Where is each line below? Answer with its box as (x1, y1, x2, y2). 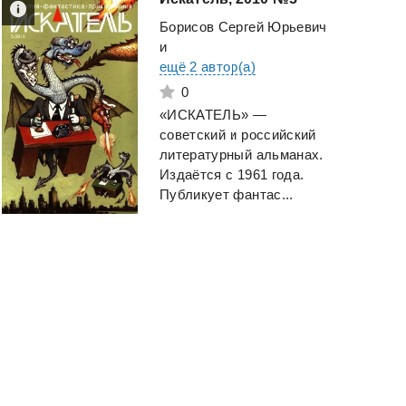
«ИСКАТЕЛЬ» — (159, 107, 267, 123)
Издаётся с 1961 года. (159, 167, 304, 183)
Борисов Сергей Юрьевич (159, 19, 327, 35)
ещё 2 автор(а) (159, 59, 256, 75)
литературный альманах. (159, 147, 324, 163)
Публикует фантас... (159, 187, 294, 203)
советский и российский (159, 127, 316, 143)
